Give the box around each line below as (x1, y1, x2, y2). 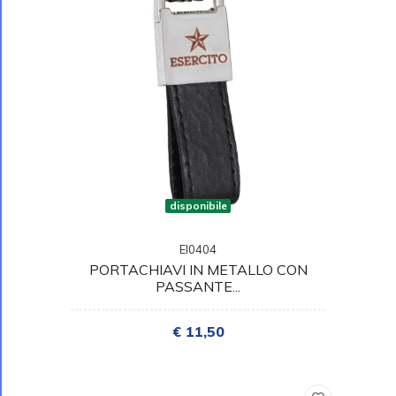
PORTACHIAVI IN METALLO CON (88, 260, 308, 278)
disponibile (169, 198, 227, 212)
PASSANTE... (156, 277, 240, 295)
